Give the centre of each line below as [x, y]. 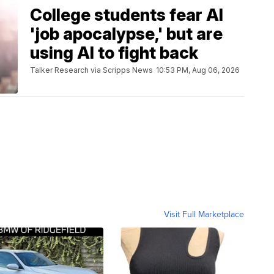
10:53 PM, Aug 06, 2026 [198, 70]
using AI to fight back [114, 53]
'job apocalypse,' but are [126, 34]
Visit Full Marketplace [204, 214]
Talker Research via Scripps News [91, 70]
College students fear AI [127, 15]
